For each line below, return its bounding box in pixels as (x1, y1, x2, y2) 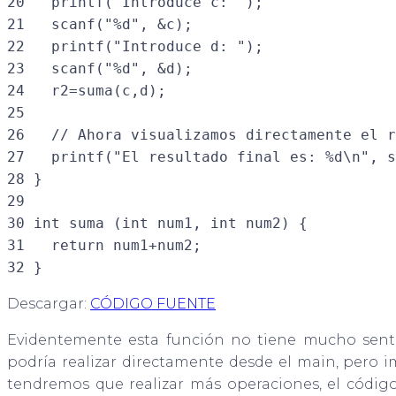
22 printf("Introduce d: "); (7, 38, 263, 56)
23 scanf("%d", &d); (7, 60, 193, 78)
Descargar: (7, 295, 90, 313)
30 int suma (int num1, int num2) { (7, 215, 308, 232)
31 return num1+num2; (7, 237, 202, 255)
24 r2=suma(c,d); (7, 82, 166, 100)
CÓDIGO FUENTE (90, 295, 216, 313)
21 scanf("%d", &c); (7, 16, 193, 34)
